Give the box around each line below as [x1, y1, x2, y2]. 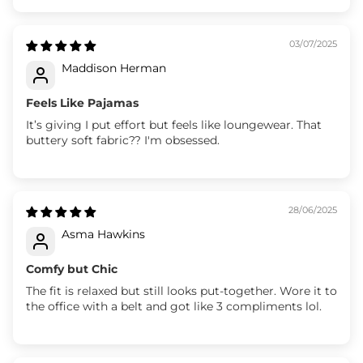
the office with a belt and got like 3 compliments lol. [26, 298, 322, 314]
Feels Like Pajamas [26, 95, 139, 110]
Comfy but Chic [26, 261, 117, 276]
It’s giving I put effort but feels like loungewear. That [26, 117, 322, 132]
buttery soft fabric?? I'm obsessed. [26, 132, 220, 147]
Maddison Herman [62, 60, 166, 75]
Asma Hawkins [62, 226, 145, 241]
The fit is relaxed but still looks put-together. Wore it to [26, 283, 337, 298]
